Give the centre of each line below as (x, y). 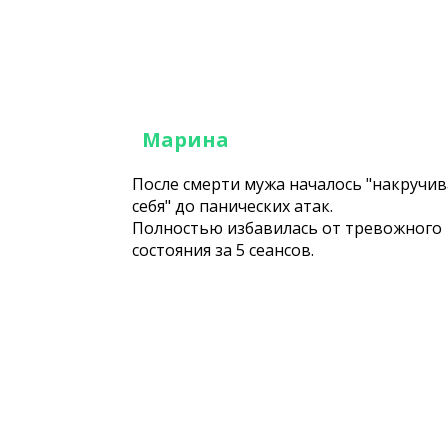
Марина (185, 140)
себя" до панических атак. (232, 206)
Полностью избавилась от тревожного (287, 228)
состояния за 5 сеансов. (225, 250)
